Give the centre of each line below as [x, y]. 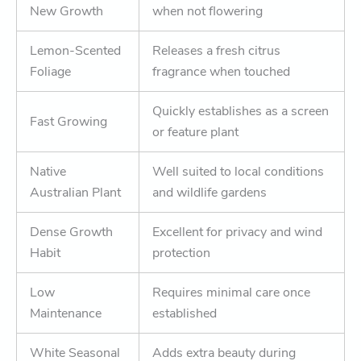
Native [48, 171]
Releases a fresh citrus [216, 50]
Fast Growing [68, 121]
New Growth [66, 11]
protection [181, 253]
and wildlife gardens [210, 192]
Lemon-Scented [75, 50]
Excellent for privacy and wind [237, 232]
